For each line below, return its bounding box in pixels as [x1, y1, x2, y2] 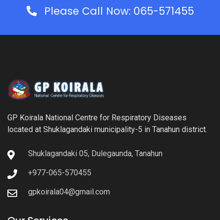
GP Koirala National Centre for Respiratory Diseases [7, 112, 187, 122]
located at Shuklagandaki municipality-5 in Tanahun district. [7, 124, 207, 134]
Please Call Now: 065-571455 [44, 4, 194, 19]
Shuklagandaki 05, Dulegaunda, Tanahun [28, 148, 163, 158]
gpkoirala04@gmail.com [28, 187, 110, 196]
